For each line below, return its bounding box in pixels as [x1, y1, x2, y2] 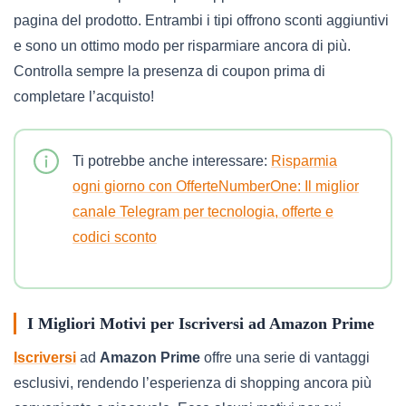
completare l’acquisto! [14, 88, 154, 104]
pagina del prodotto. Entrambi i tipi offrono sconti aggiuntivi [14, 12, 389, 28]
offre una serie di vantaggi [200, 349, 370, 365]
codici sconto [72, 228, 157, 245]
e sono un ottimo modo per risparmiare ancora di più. [14, 37, 351, 53]
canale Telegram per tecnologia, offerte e [72, 203, 333, 219]
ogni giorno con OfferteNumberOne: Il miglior [72, 178, 359, 194]
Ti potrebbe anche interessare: [72, 152, 271, 169]
